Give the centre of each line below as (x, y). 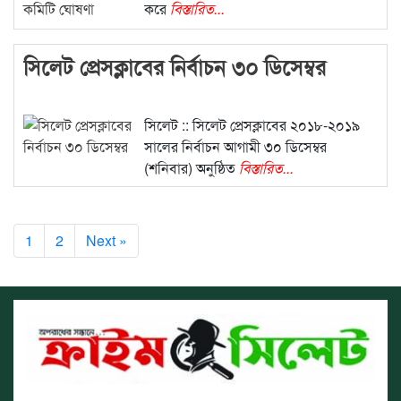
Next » (107, 241)
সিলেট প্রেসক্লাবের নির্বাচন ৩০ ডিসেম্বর (175, 67)
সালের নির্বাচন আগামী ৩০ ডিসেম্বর (235, 147)
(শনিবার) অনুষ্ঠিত (191, 168)
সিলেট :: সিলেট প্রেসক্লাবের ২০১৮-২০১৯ (252, 125)
